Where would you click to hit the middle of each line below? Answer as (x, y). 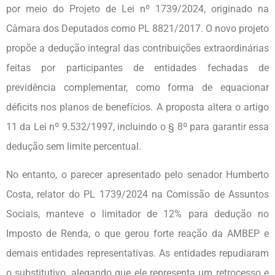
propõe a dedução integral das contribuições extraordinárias (137, 48)
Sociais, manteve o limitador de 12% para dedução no (137, 214)
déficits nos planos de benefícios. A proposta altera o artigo (137, 107)
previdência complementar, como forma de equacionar (137, 87)
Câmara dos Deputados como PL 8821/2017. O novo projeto (137, 28)
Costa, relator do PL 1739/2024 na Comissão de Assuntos (137, 195)
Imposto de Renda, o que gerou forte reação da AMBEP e (137, 234)
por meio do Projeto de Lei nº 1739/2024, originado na (137, 9)
